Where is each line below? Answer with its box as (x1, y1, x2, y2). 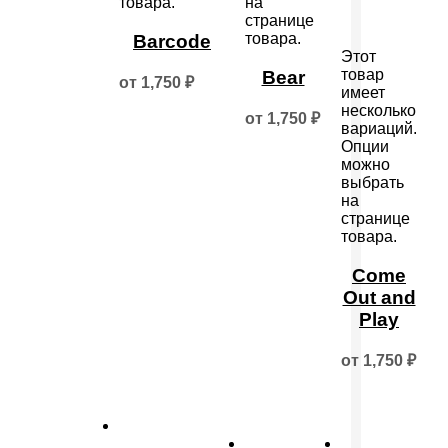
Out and (342, 286, 416, 308)
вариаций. (341, 120, 417, 137)
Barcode (133, 30, 211, 52)
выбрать (341, 174, 404, 191)
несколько (341, 102, 416, 119)
